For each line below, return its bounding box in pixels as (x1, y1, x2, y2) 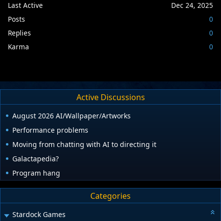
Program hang (12, 168, 60, 178)
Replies (8, 28, 31, 37)
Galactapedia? (12, 154, 59, 164)
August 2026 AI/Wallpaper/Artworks (12, 111, 131, 121)
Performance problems (12, 125, 88, 135)
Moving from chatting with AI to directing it (12, 140, 156, 149)
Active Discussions (76, 91, 145, 103)
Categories (90, 190, 131, 201)
